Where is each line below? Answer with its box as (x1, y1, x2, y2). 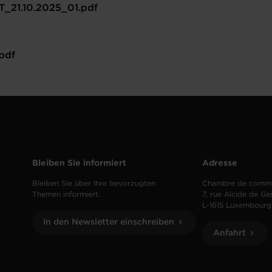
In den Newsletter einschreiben (43, 218, 175, 226)
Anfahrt (213, 229, 246, 237)
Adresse (202, 159, 238, 167)
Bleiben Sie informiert (32, 159, 127, 167)
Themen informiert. (32, 191, 101, 198)
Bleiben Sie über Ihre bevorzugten (32, 180, 156, 187)
